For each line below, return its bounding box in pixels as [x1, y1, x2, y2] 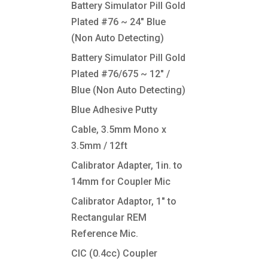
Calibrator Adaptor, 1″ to [71, 196, 177, 207]
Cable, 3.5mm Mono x [71, 124, 167, 135]
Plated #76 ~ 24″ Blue [71, 16, 166, 28]
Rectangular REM [71, 212, 147, 223]
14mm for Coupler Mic [71, 176, 171, 187]
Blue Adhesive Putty [71, 104, 158, 115]
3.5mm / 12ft [71, 140, 128, 151]
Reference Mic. [71, 228, 139, 239]
